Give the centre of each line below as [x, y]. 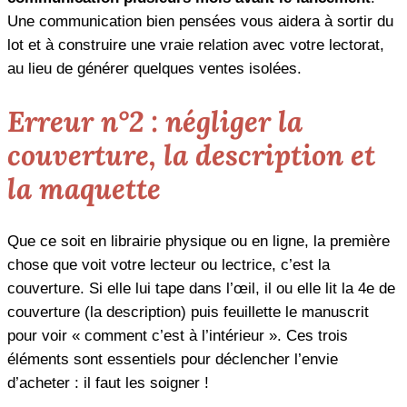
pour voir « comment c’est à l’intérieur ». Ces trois [178, 335]
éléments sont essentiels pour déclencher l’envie [173, 359]
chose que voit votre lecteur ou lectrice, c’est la [169, 264]
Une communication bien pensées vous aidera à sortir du [200, 22]
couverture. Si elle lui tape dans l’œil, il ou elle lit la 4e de [201, 288]
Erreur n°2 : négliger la [155, 122]
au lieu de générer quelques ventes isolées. [154, 69]
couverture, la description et [191, 155]
